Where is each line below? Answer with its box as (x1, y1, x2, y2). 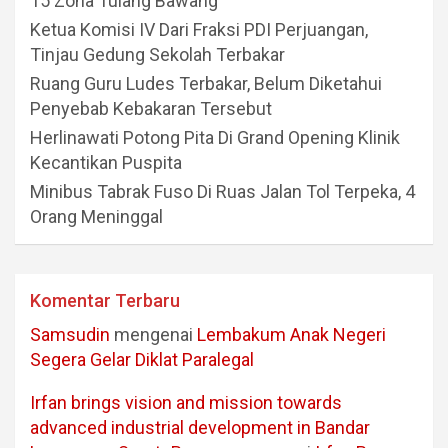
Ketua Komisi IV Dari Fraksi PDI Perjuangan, (30, 19, 368, 41)
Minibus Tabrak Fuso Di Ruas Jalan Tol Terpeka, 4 (30, 181, 415, 203)
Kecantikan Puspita (30, 152, 182, 174)
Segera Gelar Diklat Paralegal (30, 349, 254, 371)
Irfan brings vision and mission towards (30, 392, 342, 414)
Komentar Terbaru (30, 290, 180, 312)
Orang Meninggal (30, 206, 163, 228)
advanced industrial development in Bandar (30, 417, 370, 439)
